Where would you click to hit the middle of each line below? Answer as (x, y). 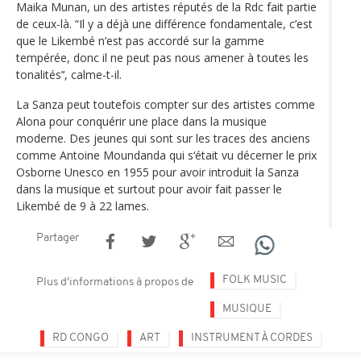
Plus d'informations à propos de (115, 282)
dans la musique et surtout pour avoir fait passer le (149, 189)
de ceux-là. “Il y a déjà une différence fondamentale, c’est (164, 23)
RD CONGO (81, 338)
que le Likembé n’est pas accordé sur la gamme (140, 40)
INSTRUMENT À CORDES (252, 338)
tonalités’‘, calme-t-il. (69, 74)
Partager (58, 238)
